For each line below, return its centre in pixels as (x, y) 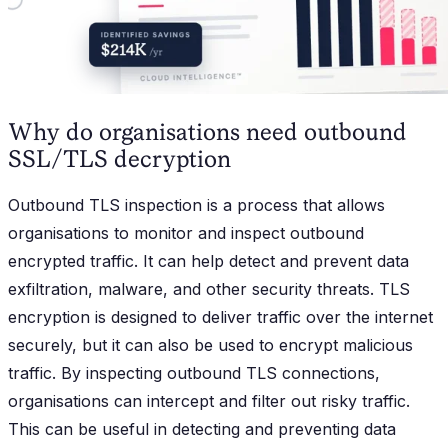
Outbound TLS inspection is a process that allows (196, 205)
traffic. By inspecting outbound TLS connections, (194, 373)
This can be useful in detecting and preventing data (202, 429)
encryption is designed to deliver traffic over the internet (220, 317)
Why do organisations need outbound (207, 131)
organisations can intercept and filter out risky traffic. (209, 401)
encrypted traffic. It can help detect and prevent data (208, 261)
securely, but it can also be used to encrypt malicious (210, 345)
